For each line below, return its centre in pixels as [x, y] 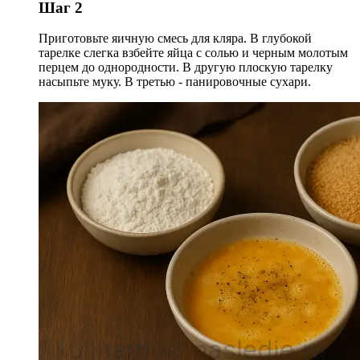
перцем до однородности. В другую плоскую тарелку [186, 67]
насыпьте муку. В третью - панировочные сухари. [175, 82]
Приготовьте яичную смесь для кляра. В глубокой [175, 39]
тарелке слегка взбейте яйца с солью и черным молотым [193, 53]
